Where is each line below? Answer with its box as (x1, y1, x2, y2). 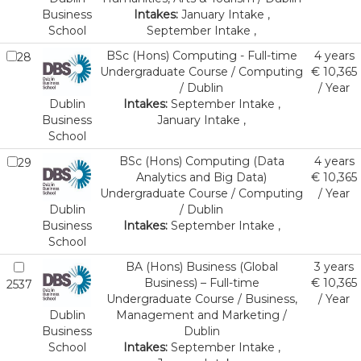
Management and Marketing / (116, 308, 287, 322)
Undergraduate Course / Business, (106, 292, 297, 306)
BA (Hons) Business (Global (125, 259, 278, 274)
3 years (314, 259, 354, 274)
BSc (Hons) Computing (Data (118, 154, 284, 168)
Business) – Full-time (143, 276, 259, 290)
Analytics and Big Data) (136, 170, 267, 185)
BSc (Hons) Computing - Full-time (106, 48, 297, 63)
